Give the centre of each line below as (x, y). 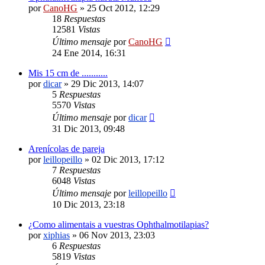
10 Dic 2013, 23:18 (88, 204)
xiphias (56, 235)
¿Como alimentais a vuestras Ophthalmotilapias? (119, 224)
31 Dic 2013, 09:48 (88, 128)
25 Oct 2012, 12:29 (123, 8)
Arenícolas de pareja (67, 148)
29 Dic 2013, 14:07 (107, 83)
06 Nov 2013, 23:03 (117, 235)
